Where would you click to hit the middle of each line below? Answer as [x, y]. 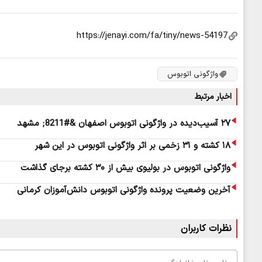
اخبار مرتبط [213, 97]
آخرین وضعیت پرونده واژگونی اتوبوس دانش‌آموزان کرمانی [124, 191]
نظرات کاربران [206, 229]
